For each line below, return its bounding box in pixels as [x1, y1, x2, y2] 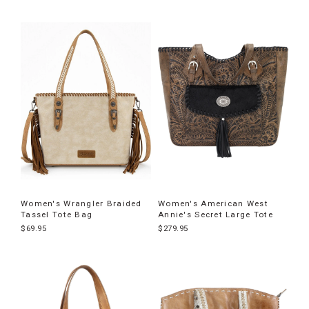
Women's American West [158, 199, 268, 209]
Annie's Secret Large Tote [158, 210, 273, 220]
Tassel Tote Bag [21, 210, 93, 220]
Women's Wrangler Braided [21, 199, 142, 209]
